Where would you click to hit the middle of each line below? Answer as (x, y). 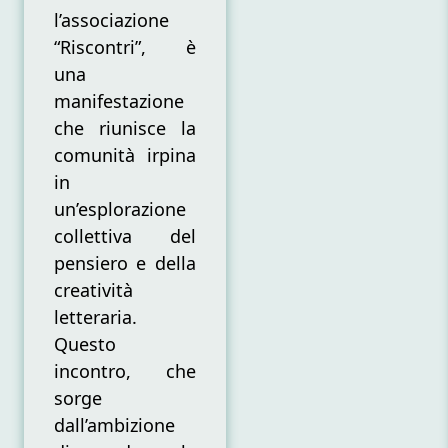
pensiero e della (125, 263)
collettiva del (125, 236)
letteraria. (95, 317)
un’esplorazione (120, 209)
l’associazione (111, 20)
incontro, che (125, 371)
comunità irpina (125, 155)
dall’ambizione (114, 425)
